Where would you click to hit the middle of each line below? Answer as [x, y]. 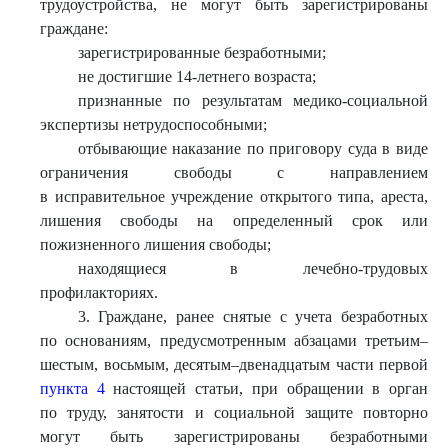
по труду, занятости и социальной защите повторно [234, 412]
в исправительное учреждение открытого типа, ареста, [234, 196]
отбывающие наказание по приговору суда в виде [252, 148]
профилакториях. [99, 292]
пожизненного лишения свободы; [155, 244]
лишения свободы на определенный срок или [234, 220]
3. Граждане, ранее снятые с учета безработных [252, 316]
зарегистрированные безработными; [201, 52]
